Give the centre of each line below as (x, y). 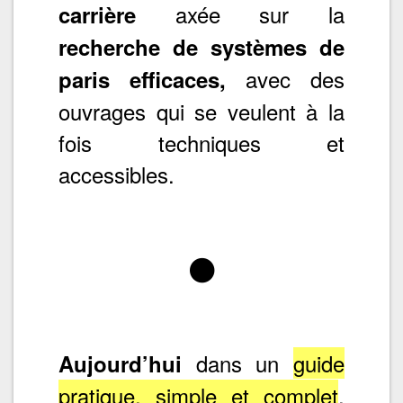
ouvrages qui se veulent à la (201, 111)
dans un (237, 363)
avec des (285, 78)
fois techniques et (201, 142)
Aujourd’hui (120, 363)
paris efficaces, (142, 79)
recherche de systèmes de (201, 46)
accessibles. (116, 174)
